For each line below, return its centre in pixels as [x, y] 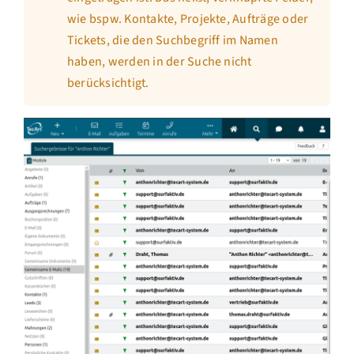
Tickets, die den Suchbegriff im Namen [172, 40]
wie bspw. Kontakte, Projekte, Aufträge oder [188, 19]
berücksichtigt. [108, 83]
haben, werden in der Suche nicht [159, 62]
